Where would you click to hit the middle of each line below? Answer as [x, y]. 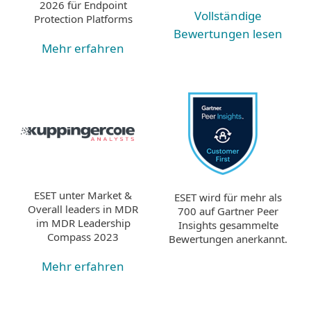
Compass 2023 [83, 237]
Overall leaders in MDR [83, 209]
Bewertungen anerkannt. [228, 238]
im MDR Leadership [83, 223]
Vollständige [228, 16]
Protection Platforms [83, 18]
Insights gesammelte [228, 225]
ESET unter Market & [83, 195]
